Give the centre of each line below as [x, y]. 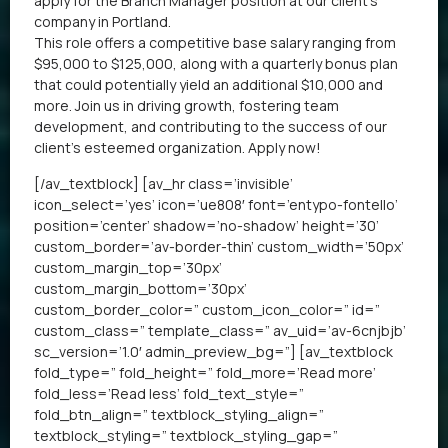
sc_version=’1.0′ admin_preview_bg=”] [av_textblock [213, 351]
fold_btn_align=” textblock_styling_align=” [179, 414]
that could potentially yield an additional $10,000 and [208, 85]
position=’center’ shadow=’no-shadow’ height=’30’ [206, 225]
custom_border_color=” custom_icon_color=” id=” [207, 309]
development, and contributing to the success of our [210, 127]
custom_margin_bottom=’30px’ [140, 288]
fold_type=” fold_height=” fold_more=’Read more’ [205, 372]
